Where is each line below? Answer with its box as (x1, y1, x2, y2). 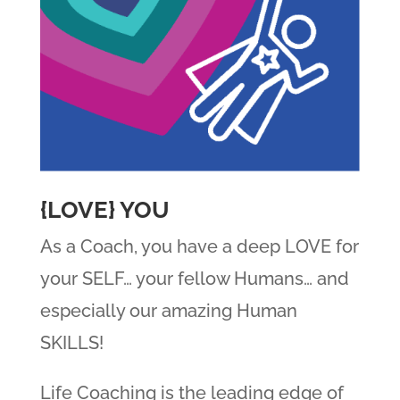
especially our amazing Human (39, 300, 297, 322)
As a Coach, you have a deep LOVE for (39, 236, 359, 258)
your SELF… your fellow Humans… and (39, 268, 349, 290)
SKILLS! (39, 332, 104, 354)
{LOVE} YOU (39, 196, 170, 224)
